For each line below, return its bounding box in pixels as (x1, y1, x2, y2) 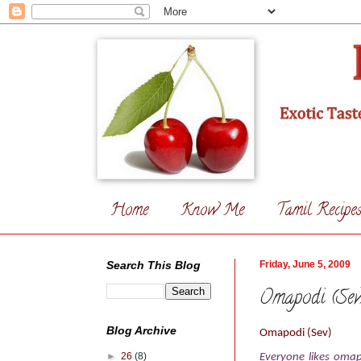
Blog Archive (106, 324, 176, 337)
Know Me (180, 199, 244, 224)
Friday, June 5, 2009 (259, 259, 351, 270)
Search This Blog (106, 259, 201, 272)
